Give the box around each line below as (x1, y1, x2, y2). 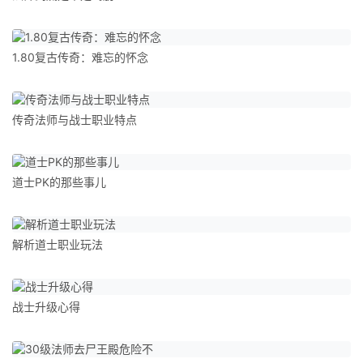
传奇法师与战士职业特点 (12, 113, 137, 126)
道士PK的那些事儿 (12, 175, 106, 189)
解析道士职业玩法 (12, 237, 103, 251)
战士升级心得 (12, 300, 80, 314)
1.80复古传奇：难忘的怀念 (12, 50, 148, 64)
